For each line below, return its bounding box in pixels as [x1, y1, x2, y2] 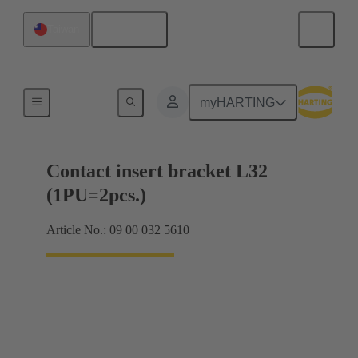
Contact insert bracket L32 [46, 161, 268, 182]
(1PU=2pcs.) [46, 185, 146, 206]
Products [62, 93, 101, 105]
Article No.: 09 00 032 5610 [46, 223, 189, 237]
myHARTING [200, 95, 276, 109]
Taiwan [47, 23, 79, 35]
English [113, 22, 157, 37]
